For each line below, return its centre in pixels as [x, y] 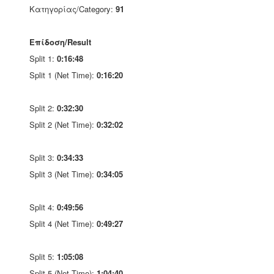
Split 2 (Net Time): [63, 124]
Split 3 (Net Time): [63, 174]
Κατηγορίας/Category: [72, 9]
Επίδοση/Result [60, 42]
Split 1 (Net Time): [63, 75]
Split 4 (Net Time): [63, 224]
